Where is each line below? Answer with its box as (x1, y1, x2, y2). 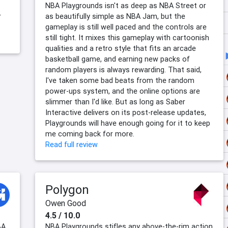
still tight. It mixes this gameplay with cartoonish (45, 33, 209, 43)
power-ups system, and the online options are (45, 87, 200, 96)
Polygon (45, 182, 89, 197)
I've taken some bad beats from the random (45, 76, 194, 85)
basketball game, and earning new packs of (45, 54, 190, 64)
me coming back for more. (45, 129, 134, 139)
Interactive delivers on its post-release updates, (45, 108, 206, 118)
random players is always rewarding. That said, (45, 65, 202, 75)
